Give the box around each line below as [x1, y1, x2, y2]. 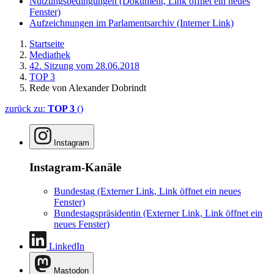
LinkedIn [49, 240, 84, 251]
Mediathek [29, 50, 70, 61]
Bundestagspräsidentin [54, 207, 141, 218]
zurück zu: [5, 103, 48, 114]
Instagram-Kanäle [29, 160, 121, 174]
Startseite [29, 39, 64, 50]
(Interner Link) [177, 18, 234, 29]
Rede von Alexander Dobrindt [29, 83, 146, 94]
